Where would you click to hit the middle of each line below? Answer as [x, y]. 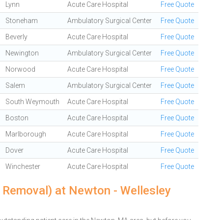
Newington [22, 53]
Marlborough [26, 134]
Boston [17, 118]
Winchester [23, 166]
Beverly [16, 37]
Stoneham [22, 21]
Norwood [20, 69]
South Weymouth [32, 102]
